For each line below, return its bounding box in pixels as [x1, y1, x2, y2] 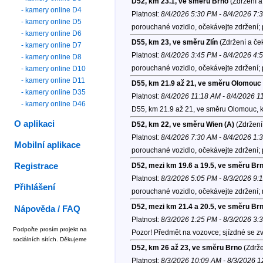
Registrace [14, 161, 59, 171]
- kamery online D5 [21, 17, 82, 26]
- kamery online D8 [21, 52, 82, 61]
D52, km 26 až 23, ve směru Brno [131, 244, 242, 252]
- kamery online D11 [21, 76, 86, 85]
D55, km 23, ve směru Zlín [131, 38, 218, 47]
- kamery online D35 [21, 87, 86, 96]
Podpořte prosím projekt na [13, 225, 87, 232]
